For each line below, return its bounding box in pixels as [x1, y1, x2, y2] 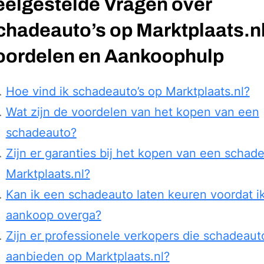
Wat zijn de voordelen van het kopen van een [5, 104, 259, 119]
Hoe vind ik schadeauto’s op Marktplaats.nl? [5, 84, 250, 98]
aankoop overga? [5, 207, 101, 222]
